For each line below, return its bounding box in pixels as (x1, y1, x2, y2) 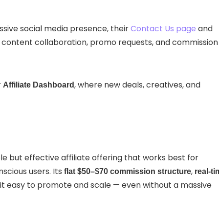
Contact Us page (131, 22, 196, 34)
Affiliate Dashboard (3, 80, 74, 89)
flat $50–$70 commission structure (64, 167, 191, 175)
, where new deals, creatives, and (74, 79, 200, 90)
